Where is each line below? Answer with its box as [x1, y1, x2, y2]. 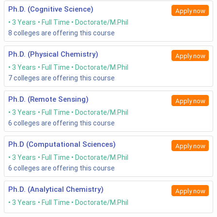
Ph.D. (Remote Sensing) [8, 95, 89, 104]
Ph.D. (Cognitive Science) [8, 5, 93, 14]
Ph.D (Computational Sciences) [8, 140, 116, 149]
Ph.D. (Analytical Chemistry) [8, 185, 104, 194]
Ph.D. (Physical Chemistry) [8, 50, 98, 59]
